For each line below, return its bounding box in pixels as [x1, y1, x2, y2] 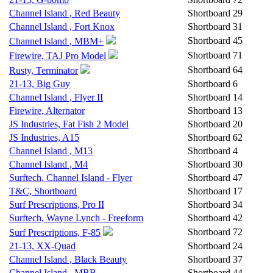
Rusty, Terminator [9, 65, 78, 76]
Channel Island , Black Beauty [9, 254, 127, 264]
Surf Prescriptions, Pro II [9, 199, 104, 210]
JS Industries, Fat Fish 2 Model [9, 119, 129, 129]
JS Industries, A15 [9, 132, 79, 143]
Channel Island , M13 [9, 146, 93, 156]
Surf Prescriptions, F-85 [9, 227, 101, 238]
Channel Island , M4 [9, 159, 88, 169]
